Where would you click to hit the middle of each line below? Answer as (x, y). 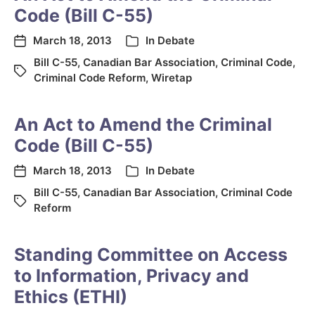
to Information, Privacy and (131, 276)
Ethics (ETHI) (71, 297)
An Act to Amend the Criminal (143, 124)
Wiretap (172, 78)
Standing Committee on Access (151, 255)
